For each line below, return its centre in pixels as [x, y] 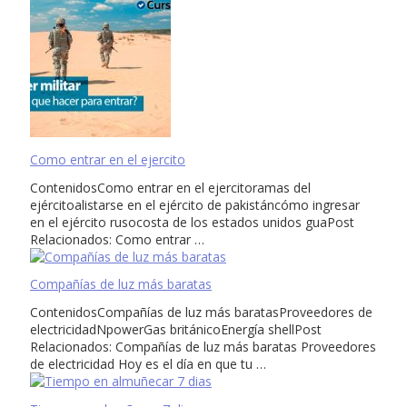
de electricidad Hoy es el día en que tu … [148, 363]
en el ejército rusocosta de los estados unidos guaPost [192, 222]
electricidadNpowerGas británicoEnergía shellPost [176, 329]
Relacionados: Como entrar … [117, 239]
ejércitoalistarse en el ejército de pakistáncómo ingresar [195, 204]
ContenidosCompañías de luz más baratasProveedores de [201, 312]
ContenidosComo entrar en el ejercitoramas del [170, 187]
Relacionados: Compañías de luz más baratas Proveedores [203, 346]
